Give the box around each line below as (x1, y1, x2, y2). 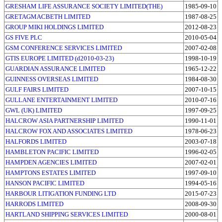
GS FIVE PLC (5, 33, 42, 41)
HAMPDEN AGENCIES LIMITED (5, 158, 97, 166)
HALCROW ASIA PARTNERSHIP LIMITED (5, 116, 123, 124)
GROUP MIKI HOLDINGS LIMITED (5, 23, 104, 31)
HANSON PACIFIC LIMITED (5, 179, 84, 187)
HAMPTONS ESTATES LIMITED (5, 168, 96, 176)
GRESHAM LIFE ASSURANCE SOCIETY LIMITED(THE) (5, 2, 163, 10)
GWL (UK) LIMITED (5, 106, 62, 114)
